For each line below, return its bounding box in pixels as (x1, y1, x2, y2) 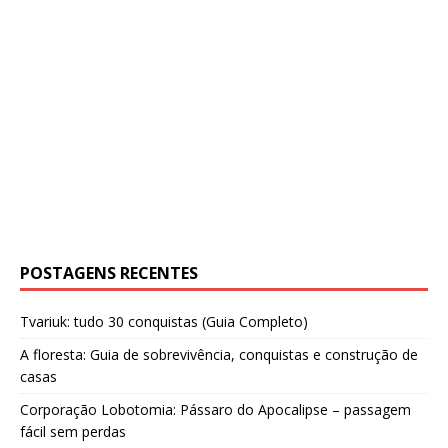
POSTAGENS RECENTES (20, 261, 198, 284)
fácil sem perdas (20, 421, 126, 441)
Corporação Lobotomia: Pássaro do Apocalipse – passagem (20, 399, 411, 419)
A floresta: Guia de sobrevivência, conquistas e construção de (20, 344, 418, 364)
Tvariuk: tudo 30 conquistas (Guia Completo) (20, 311, 308, 331)
